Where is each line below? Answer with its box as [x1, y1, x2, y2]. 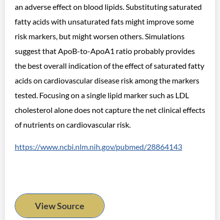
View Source [35, 200, 84, 211]
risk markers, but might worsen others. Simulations [15, 31, 185, 41]
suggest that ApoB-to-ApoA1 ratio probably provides [15, 46, 195, 55]
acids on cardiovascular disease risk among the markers [15, 76, 199, 85]
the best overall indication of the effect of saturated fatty [15, 61, 204, 70]
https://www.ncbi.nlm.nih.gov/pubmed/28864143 [15, 142, 182, 151]
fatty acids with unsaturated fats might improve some [15, 17, 194, 26]
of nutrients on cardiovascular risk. [15, 120, 131, 129]
